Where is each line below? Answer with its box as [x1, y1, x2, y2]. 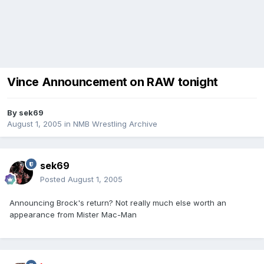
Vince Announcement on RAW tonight [7, 75, 218, 90]
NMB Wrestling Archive [73, 119, 157, 129]
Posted [40, 174, 68, 184]
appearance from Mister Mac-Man [9, 210, 137, 220]
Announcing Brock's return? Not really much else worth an [9, 198, 226, 208]
